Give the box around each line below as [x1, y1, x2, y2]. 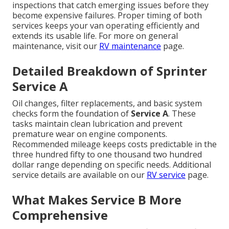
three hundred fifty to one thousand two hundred [12, 149, 202, 161]
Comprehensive [12, 207, 108, 224]
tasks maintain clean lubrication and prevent [12, 118, 182, 130]
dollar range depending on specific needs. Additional [12, 159, 211, 171]
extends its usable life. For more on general [12, 30, 178, 42]
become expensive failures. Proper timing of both [12, 10, 202, 21]
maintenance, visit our [12, 40, 99, 52]
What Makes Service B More [12, 191, 181, 209]
